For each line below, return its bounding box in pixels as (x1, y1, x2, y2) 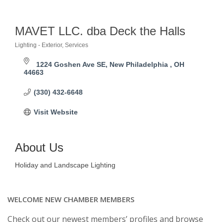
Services (65, 42, 88, 49)
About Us (15, 141, 63, 154)
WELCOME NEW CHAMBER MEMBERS (7, 194, 134, 204)
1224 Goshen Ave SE (36, 60, 106, 68)
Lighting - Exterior (15, 42, 62, 49)
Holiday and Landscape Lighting (15, 161, 115, 169)
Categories (14, 45, 53, 56)
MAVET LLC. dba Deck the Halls (15, 24, 185, 38)
